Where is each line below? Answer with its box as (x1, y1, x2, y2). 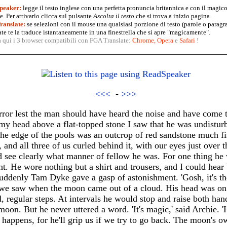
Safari (179, 36, 195, 44)
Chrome (132, 36, 154, 44)
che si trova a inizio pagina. (134, 12, 211, 20)
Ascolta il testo (93, 12, 134, 20)
